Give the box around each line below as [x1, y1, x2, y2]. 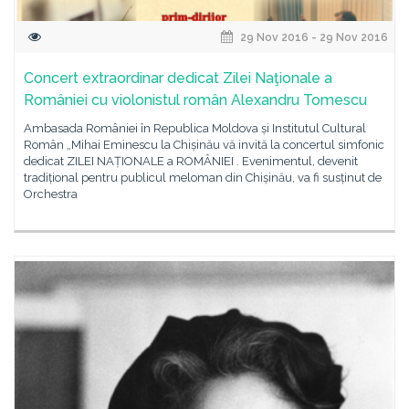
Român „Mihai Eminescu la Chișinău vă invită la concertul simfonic [24, 138, 384, 152]
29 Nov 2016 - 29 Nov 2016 [237, 31, 388, 44]
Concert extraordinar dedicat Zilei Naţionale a [24, 69, 332, 87]
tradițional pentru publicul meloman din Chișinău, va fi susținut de [24, 171, 382, 184]
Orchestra [24, 187, 78, 201]
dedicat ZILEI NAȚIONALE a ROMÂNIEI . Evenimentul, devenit [24, 154, 358, 168]
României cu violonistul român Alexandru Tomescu [24, 91, 367, 109]
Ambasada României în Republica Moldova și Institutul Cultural [24, 121, 366, 135]
